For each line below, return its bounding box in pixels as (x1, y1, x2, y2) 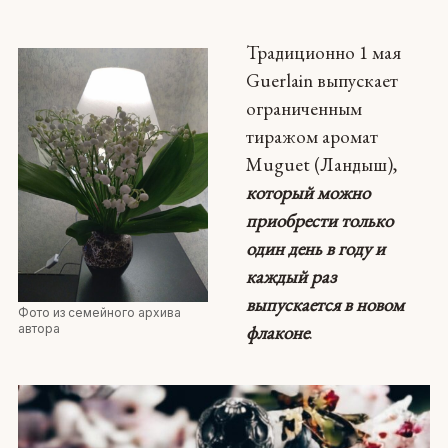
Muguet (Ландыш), (245, 151, 397, 177)
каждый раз (245, 263, 336, 289)
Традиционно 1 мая (245, 39, 401, 65)
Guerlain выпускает (245, 67, 398, 93)
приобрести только (245, 207, 393, 233)
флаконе (245, 319, 309, 345)
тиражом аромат (245, 123, 378, 149)
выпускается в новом (245, 291, 404, 317)
